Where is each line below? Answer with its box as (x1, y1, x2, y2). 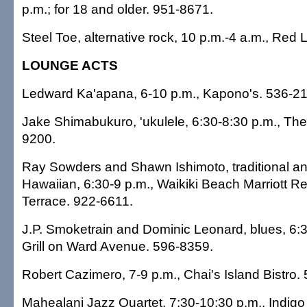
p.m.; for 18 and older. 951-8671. (22, 1, 213, 16)
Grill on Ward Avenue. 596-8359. (22, 238, 213, 254)
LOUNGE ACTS (22, 58, 118, 73)
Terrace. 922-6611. (22, 193, 133, 208)
